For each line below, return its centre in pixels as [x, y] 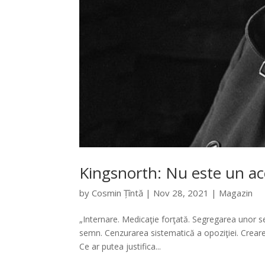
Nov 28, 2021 [181, 193]
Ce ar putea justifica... [120, 247]
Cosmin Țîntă [118, 193]
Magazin [236, 193]
